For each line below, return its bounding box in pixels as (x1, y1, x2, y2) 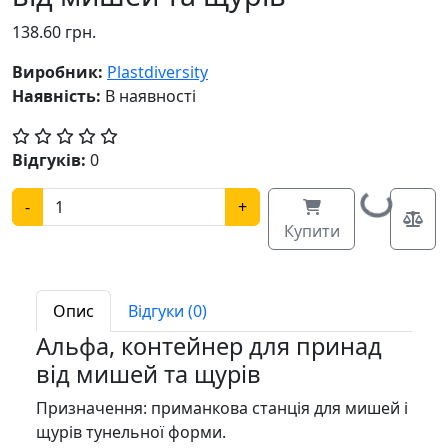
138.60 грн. (12, 20, 96, 43)
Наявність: (12, 84, 101, 107)
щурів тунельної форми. (36, 420, 226, 443)
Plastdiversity (107, 60, 208, 83)
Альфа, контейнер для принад (36, 329, 382, 362)
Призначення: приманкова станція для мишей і (36, 396, 408, 419)
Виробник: (12, 60, 103, 83)
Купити (283, 219, 340, 242)
